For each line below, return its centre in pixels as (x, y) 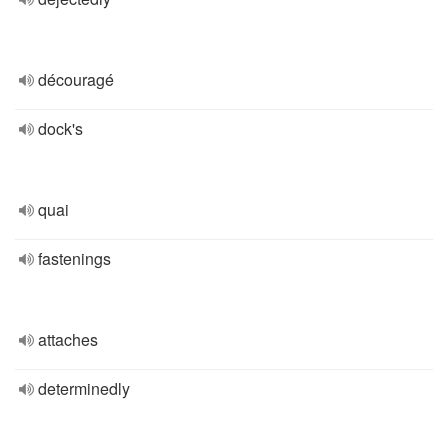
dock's (60, 128)
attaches (68, 339)
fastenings (74, 258)
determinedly (84, 388)
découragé (76, 79)
